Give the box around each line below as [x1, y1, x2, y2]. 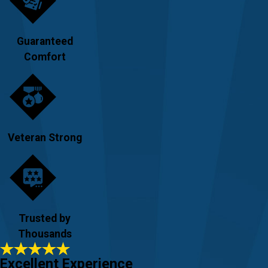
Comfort [23, 50, 66, 63]
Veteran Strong [7, 131, 82, 144]
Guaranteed [16, 35, 73, 47]
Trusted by [19, 212, 71, 224]
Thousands [17, 227, 72, 240]
